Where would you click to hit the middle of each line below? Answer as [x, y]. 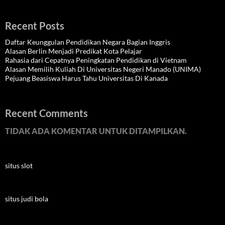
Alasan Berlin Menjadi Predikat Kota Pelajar [74, 51]
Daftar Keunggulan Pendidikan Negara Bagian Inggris [88, 42]
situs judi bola [27, 199]
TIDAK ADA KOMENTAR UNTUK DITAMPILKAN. [96, 131]
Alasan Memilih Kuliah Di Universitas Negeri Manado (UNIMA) [103, 69]
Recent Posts [35, 26]
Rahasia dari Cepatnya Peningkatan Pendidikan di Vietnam [96, 60]
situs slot [19, 165]
